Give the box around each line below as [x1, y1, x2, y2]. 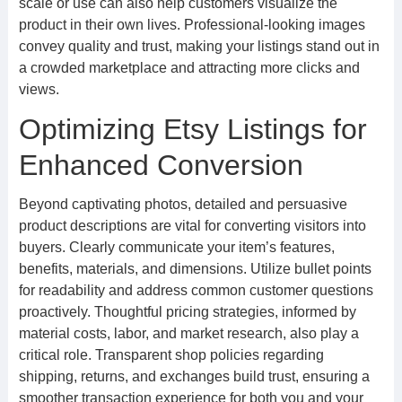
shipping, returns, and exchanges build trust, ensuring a [18, 369, 370, 384]
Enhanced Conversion [18, 149, 303, 181]
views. [18, 82, 59, 97]
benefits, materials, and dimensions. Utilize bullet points [18, 261, 371, 276]
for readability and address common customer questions [18, 283, 373, 298]
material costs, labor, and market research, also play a [18, 326, 359, 341]
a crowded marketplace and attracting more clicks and [18, 60, 360, 75]
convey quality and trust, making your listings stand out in [18, 39, 380, 54]
